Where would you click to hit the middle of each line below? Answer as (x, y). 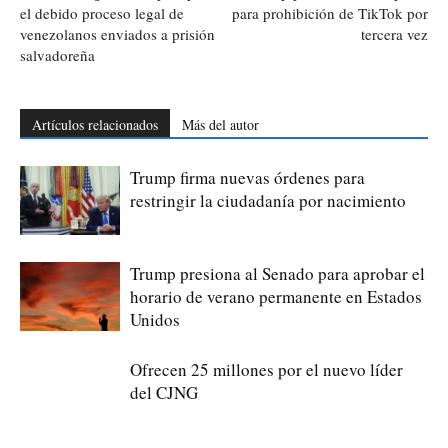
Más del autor (220, 124)
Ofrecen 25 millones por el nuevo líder (266, 369)
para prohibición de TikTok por (330, 12)
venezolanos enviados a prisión (117, 33)
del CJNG (164, 392)
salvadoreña (60, 54)
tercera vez (394, 33)
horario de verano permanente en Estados (276, 296)
